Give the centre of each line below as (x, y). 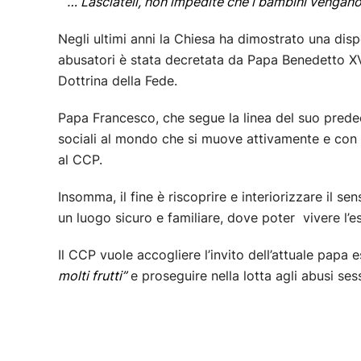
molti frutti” (92, 276)
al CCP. (80, 160)
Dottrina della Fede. (118, 81)
